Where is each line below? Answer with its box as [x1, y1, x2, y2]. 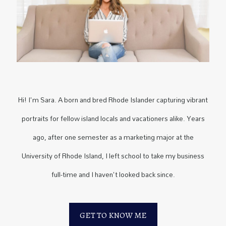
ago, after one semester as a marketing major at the [32, 130, 194, 145]
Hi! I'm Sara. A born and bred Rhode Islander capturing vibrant [18, 93, 208, 107]
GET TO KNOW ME [79, 210, 147, 221]
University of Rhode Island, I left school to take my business [22, 149, 204, 163]
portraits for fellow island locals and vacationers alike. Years [21, 111, 205, 126]
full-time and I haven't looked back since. [51, 167, 175, 182]
